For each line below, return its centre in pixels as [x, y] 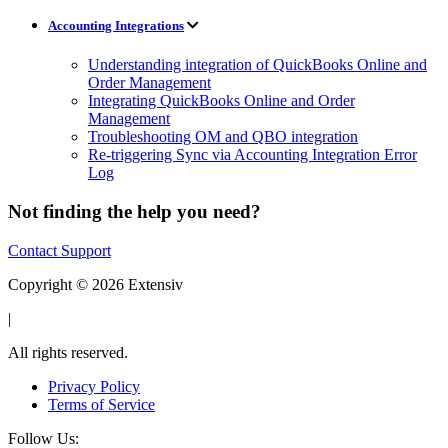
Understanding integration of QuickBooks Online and [257, 65]
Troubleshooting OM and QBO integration [223, 137]
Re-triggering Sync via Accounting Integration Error [252, 155]
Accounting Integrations [116, 25]
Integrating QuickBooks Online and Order [221, 101]
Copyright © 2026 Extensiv [95, 284]
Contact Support [59, 250]
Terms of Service [101, 404]
